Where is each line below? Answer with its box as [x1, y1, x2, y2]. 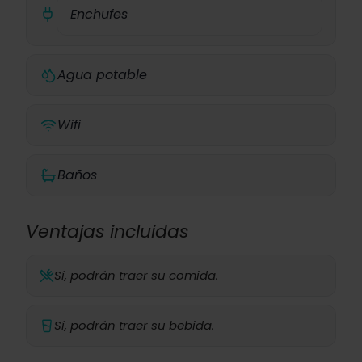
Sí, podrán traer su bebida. [54, 317, 214, 334]
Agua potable [57, 65, 147, 84]
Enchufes [69, 5, 128, 23]
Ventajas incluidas [26, 219, 188, 244]
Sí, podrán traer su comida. [54, 267, 218, 284]
